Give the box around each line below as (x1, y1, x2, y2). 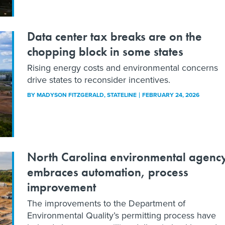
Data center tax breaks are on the (27, 29, 202, 45)
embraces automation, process (27, 164, 188, 180)
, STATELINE (104, 90, 138, 100)
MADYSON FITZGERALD (37, 90, 104, 100)
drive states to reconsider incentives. (27, 73, 170, 87)
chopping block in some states (27, 44, 183, 60)
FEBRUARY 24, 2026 (142, 90, 199, 100)
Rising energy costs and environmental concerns (27, 61, 218, 75)
